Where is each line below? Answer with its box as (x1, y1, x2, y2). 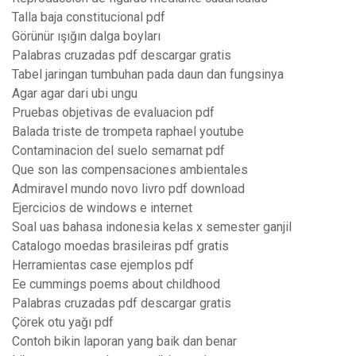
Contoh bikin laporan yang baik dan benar (12, 334, 237, 350)
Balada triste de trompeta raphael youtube (12, 124, 244, 140)
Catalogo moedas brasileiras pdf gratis (12, 238, 229, 254)
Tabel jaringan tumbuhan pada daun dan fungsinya (12, 67, 284, 83)
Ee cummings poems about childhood (12, 277, 220, 292)
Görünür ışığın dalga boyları (12, 29, 161, 44)
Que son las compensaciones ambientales (12, 162, 248, 178)
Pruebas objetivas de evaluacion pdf (12, 105, 215, 121)
